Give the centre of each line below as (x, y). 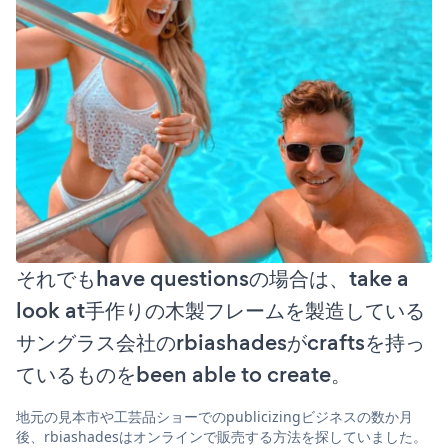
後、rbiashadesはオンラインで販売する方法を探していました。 (221, 436)
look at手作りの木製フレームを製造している (220, 310)
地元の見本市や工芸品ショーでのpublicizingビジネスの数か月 (214, 416)
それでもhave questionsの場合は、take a (212, 278)
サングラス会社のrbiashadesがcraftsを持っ (220, 342)
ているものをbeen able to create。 (183, 374)
